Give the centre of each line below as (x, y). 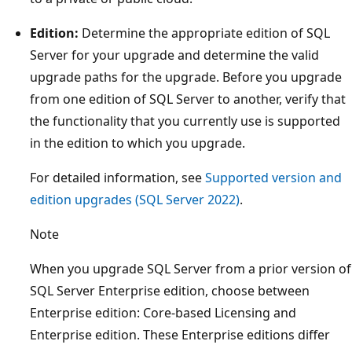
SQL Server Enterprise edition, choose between (170, 290)
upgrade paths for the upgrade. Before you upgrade (186, 77)
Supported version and (273, 177)
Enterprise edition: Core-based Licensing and (163, 312)
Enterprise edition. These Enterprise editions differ (180, 334)
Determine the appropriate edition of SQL (204, 33)
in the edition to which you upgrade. (137, 143)
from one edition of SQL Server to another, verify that (188, 99)
